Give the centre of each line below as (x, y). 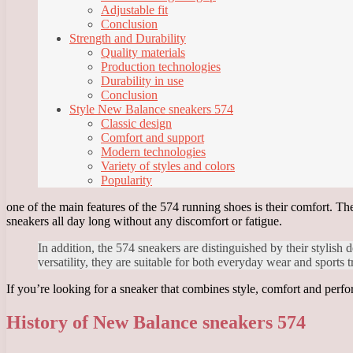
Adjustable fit (134, 10)
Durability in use (142, 81)
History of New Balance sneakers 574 (156, 323)
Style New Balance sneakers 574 (151, 110)
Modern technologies (153, 152)
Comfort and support (152, 138)
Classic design (136, 124)
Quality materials (143, 53)
